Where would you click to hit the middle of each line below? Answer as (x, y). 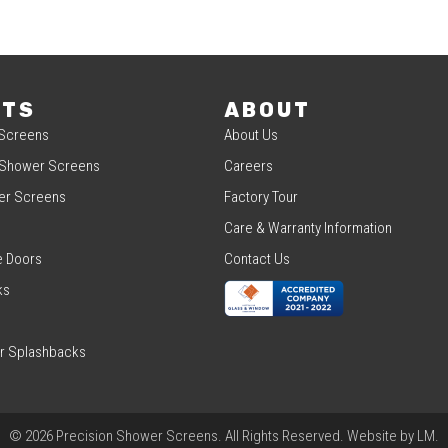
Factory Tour (261, 196)
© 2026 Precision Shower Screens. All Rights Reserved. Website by (213, 435)
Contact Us (257, 258)
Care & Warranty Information (308, 227)
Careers (248, 165)
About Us (251, 134)
